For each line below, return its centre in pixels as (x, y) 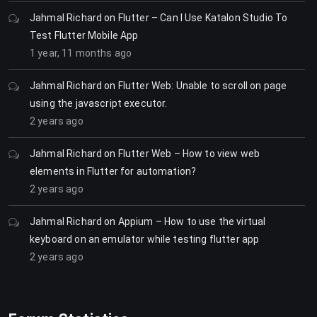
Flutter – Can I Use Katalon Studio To (203, 17)
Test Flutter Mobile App (84, 35)
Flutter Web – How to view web (189, 153)
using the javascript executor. (99, 103)
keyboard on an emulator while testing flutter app (145, 239)
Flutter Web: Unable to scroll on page (202, 85)
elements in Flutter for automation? (113, 171)
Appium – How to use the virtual (192, 221)
